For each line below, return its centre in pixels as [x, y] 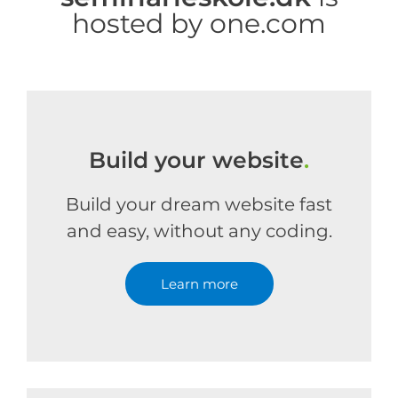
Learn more [199, 284]
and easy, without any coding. [199, 231]
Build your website [196, 160]
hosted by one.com [199, 24]
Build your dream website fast [199, 204]
